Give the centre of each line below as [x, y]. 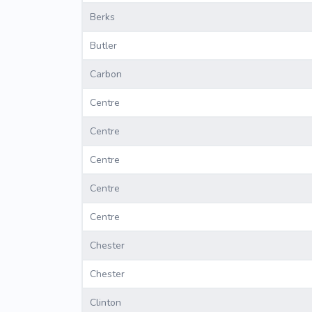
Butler [103, 46]
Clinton [106, 303]
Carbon [106, 75]
